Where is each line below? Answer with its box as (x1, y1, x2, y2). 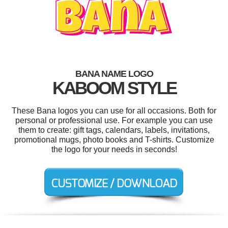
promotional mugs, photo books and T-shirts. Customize (14, 135, 214, 144)
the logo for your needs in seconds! (51, 145, 177, 154)
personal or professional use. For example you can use (15, 116, 213, 125)
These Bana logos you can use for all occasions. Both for (12, 106, 216, 115)
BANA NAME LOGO (75, 69, 153, 79)
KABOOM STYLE (52, 78, 176, 98)
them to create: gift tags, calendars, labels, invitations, (18, 126, 210, 134)
